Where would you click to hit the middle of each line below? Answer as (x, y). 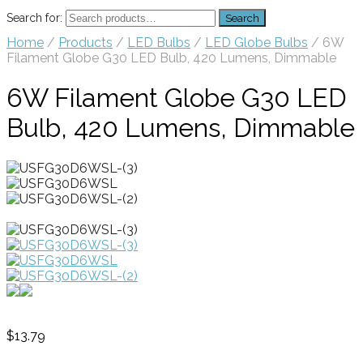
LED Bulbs (159, 43)
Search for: (34, 18)
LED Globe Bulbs (256, 43)
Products (85, 43)
